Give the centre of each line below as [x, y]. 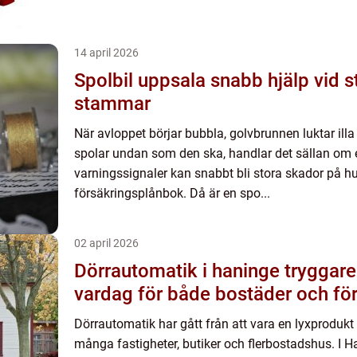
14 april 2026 [106, 53]
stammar [112, 104]
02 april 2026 [106, 243]
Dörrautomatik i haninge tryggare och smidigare [179, 271]
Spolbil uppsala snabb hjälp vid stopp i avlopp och [142, 80]
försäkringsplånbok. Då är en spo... [172, 193]
